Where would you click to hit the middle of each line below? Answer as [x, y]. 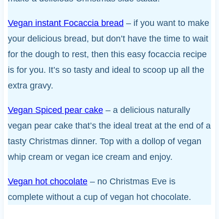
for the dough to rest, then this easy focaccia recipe [107, 54]
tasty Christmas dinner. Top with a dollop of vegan [104, 141]
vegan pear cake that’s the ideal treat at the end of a [109, 125]
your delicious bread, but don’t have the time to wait [108, 38]
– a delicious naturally [146, 110]
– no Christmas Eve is [131, 181]
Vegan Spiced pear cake [55, 110]
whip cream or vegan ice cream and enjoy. [90, 157]
